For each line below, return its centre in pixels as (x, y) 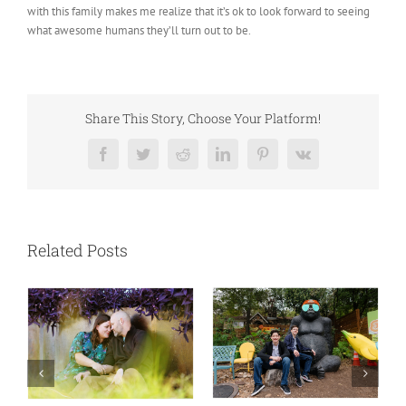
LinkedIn (247, 160)
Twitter (162, 160)
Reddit (200, 160)
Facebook (130, 160)
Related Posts (77, 251)
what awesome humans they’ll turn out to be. (139, 30)
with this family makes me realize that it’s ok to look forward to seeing (198, 11)
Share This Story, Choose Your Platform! (203, 119)
